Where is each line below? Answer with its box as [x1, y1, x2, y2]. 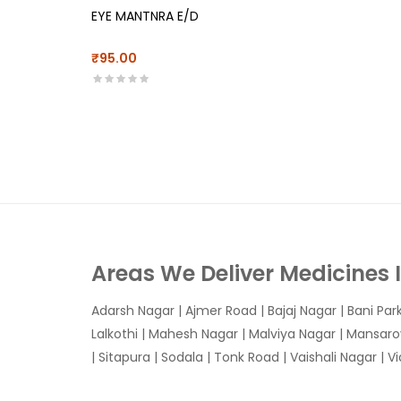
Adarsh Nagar [91, 302, 175, 320]
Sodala [161, 348, 203, 366]
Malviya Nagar [249, 325, 336, 343]
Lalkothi [91, 325, 138, 343]
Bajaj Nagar [268, 302, 337, 320]
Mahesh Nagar [149, 325, 238, 343]
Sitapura [98, 348, 150, 366]
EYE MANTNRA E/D [91, 7, 199, 25]
